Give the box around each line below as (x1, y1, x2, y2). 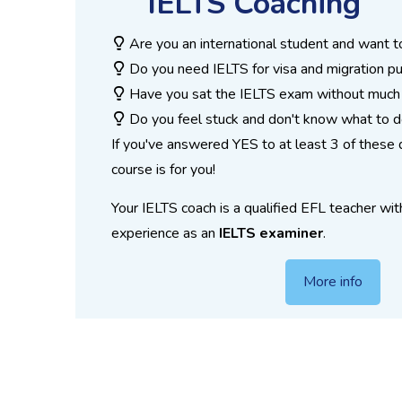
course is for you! (111, 160, 215, 180)
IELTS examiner (219, 223, 323, 244)
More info (302, 272, 363, 293)
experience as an (111, 223, 219, 244)
